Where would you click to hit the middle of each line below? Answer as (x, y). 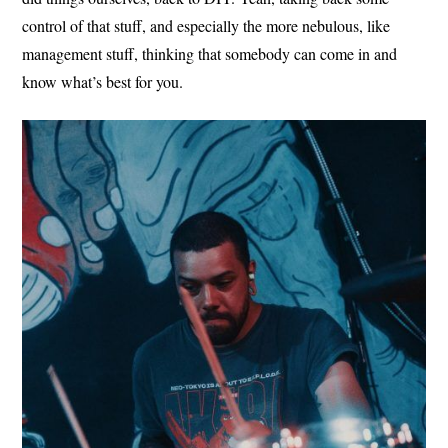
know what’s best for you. (103, 81)
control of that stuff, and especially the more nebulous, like (206, 25)
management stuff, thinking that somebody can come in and (210, 53)
